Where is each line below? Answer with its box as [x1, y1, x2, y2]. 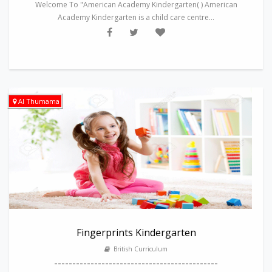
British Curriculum [110, 245, 168, 253]
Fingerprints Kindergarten [76, 226, 196, 239]
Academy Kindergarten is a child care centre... [58, 12, 214, 22]
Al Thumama [16, 97, 61, 106]
